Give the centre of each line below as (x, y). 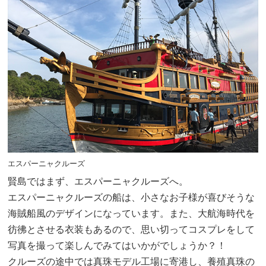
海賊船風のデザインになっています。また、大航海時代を (132, 214)
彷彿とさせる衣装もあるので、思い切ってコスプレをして (132, 230)
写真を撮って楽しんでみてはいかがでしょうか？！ (117, 246)
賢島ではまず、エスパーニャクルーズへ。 (98, 182)
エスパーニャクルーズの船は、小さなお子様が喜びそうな (132, 198)
